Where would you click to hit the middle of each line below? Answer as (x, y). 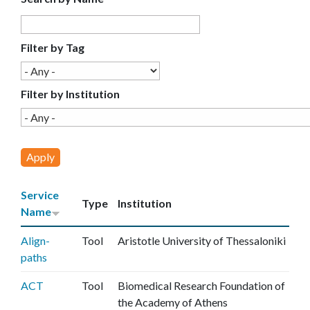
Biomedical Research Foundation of (201, 285)
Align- (35, 240)
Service (40, 195)
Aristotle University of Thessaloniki (202, 240)
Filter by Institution (70, 94)
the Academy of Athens (173, 302)
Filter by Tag (53, 47)
